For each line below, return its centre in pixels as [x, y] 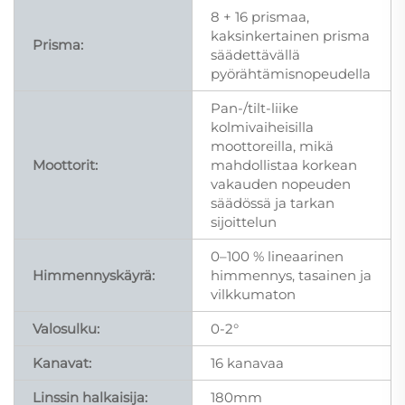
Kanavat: [62, 363]
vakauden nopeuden [281, 184]
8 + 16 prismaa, [260, 16]
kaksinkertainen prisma [290, 35]
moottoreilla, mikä [272, 146]
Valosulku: [66, 328]
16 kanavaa [247, 363]
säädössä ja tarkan [273, 202]
